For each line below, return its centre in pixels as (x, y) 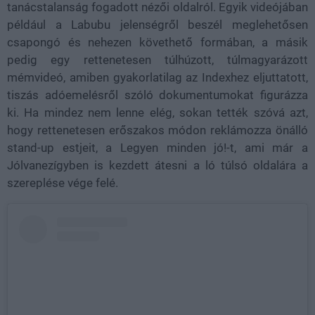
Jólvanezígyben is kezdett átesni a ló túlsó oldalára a (157, 165)
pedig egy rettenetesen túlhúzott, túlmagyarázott (157, 59)
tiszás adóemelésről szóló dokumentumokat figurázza (157, 95)
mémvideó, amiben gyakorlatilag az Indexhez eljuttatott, (157, 77)
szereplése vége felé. (63, 182)
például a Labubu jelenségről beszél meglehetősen (157, 24)
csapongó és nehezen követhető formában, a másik (157, 42)
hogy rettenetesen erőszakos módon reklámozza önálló (157, 130)
